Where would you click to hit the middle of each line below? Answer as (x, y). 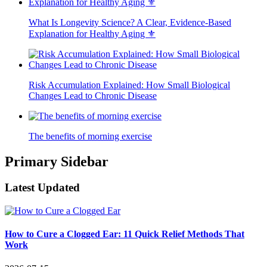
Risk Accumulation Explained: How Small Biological (129, 85)
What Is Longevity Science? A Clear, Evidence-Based (130, 22)
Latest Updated (42, 188)
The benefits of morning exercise (90, 136)
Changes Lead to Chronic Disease (93, 95)
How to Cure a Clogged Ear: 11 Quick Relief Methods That (125, 234)
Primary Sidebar (57, 161)
